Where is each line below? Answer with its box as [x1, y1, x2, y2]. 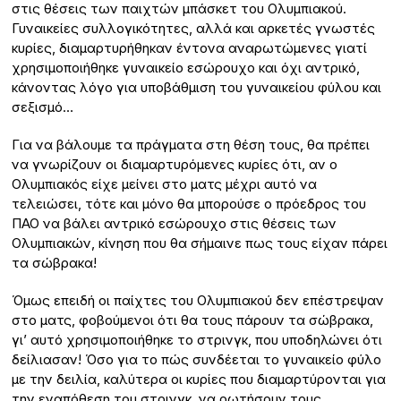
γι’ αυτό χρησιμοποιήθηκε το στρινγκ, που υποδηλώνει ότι [12, 331, 383, 349]
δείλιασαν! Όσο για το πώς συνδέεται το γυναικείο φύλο [12, 351, 382, 369]
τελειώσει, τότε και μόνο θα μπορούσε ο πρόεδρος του [12, 195, 367, 213]
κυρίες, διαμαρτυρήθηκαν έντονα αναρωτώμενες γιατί [12, 39, 368, 57]
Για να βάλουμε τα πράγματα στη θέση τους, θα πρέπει [12, 136, 371, 154]
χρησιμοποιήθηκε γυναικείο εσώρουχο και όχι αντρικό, [12, 59, 361, 77]
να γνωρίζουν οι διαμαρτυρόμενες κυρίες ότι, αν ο [12, 156, 338, 174]
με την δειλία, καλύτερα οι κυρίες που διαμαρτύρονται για [12, 371, 387, 388]
